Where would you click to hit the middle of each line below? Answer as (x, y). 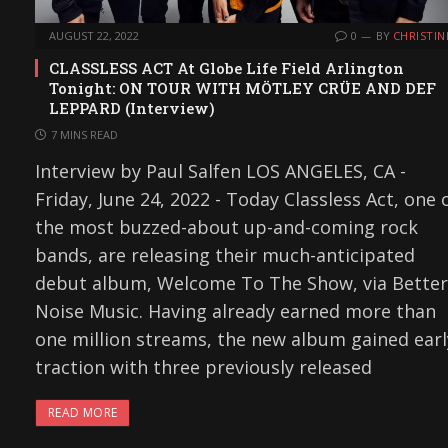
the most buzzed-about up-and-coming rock (226, 226)
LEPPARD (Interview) (132, 107)
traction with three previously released (203, 366)
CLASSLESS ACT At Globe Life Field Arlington (226, 67)
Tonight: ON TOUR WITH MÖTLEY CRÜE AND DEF (242, 87)
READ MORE (83, 412)
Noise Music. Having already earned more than (235, 310)
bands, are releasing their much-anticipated (225, 254)
